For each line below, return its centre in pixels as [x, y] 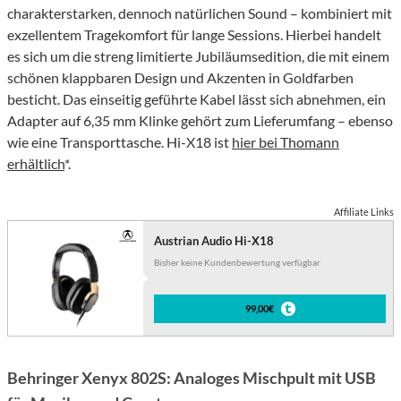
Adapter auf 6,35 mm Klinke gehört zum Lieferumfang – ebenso [200, 121]
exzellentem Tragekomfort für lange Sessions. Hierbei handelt [194, 35]
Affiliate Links [364, 212]
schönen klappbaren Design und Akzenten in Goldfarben [180, 78]
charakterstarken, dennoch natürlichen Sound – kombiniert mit [200, 13]
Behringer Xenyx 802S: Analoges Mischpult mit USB [192, 378]
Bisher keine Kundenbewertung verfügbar [238, 263]
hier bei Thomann [286, 142]
